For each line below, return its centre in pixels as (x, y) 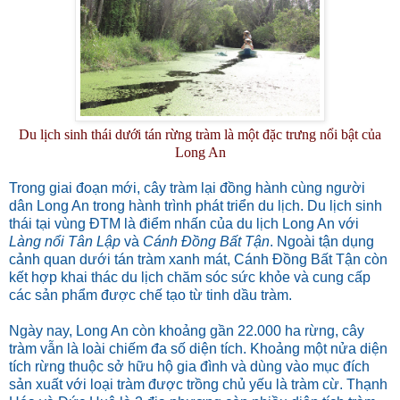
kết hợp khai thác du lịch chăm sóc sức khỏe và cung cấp (190, 277)
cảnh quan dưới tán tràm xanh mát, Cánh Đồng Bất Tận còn (198, 259)
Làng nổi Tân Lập (65, 241)
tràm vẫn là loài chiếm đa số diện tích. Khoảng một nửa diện (198, 348)
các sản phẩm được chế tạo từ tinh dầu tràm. (150, 295)
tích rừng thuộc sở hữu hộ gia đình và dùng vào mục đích (189, 366)
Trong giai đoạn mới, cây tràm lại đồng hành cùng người (187, 187)
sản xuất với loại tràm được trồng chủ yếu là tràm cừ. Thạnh (198, 384)
